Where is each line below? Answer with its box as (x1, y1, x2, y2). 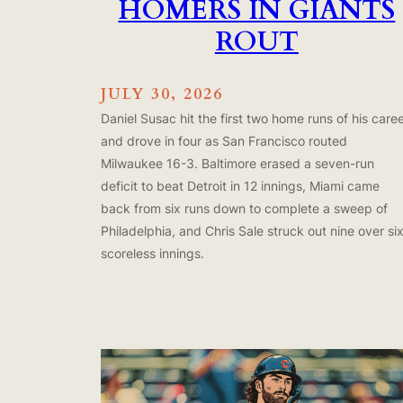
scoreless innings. (101, 245, 204, 261)
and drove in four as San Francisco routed (101, 132, 347, 148)
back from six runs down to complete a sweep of (101, 200, 388, 216)
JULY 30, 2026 (101, 83, 223, 104)
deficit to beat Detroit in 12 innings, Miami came (101, 177, 380, 193)
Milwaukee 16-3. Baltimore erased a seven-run (101, 155, 374, 171)
